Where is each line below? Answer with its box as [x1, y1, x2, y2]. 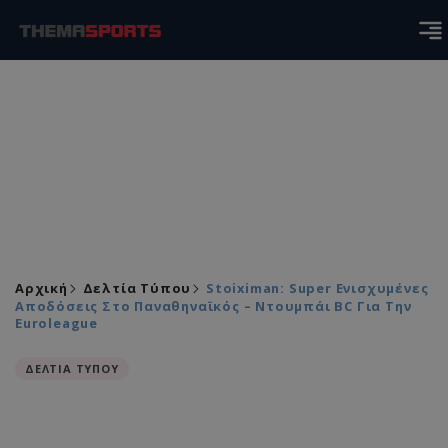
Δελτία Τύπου [82, 279, 192, 297]
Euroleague [15, 314, 98, 332]
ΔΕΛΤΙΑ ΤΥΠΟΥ [25, 361, 119, 376]
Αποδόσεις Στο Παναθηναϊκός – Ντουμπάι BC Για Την [15, 297, 412, 315]
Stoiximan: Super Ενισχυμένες [206, 279, 429, 297]
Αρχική [15, 279, 68, 297]
